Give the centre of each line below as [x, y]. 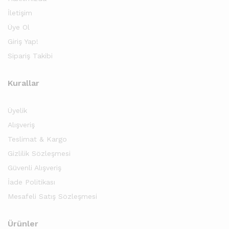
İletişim [20, 13]
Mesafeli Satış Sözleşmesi [52, 196]
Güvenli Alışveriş [35, 168]
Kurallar [24, 83]
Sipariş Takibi [30, 56]
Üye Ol [19, 27]
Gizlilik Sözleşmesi [39, 153]
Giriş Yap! [23, 41]
